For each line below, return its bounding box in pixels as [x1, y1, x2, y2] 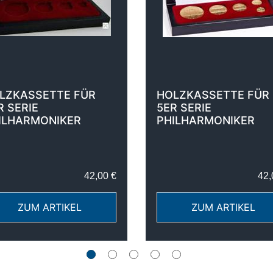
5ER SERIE [157, 101, 211, 114]
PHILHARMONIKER [157, 114, 255, 127]
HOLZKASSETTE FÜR [157, 88, 269, 101]
